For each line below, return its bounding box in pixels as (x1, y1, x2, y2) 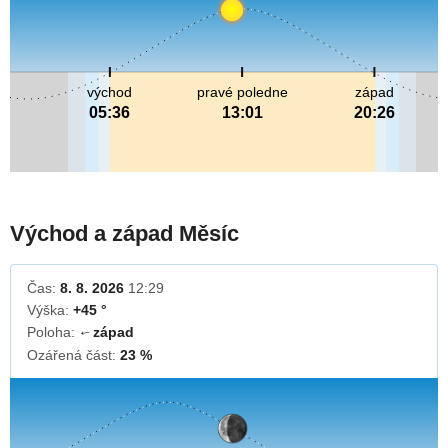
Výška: (27, 302, 73, 319)
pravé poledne (196, 84, 288, 101)
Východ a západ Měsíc (10, 221, 239, 247)
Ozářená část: (27, 347, 120, 364)
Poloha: (27, 324, 79, 341)
